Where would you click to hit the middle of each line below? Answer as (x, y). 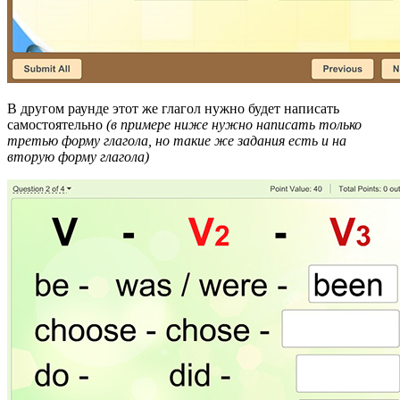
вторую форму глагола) (78, 156)
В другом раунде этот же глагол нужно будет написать (173, 108)
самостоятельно (57, 124)
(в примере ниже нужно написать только (234, 124)
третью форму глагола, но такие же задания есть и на (177, 140)
